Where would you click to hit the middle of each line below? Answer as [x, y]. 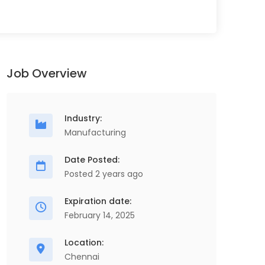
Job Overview [47, 73]
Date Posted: [92, 160]
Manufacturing [95, 132]
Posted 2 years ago [104, 174]
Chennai [82, 257]
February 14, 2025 [100, 215]
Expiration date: [98, 201]
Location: [84, 243]
